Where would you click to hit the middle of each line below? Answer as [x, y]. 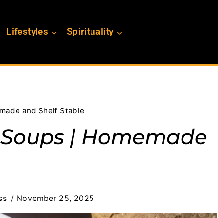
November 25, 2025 [55, 198]
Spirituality [90, 32]
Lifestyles [27, 32]
